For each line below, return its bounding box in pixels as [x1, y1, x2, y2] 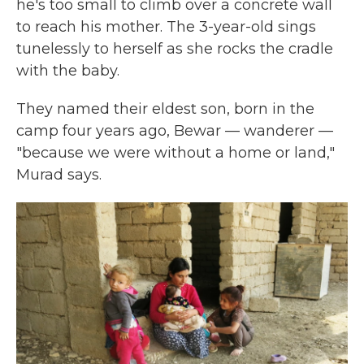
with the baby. [16, 62, 119, 80]
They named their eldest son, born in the [16, 100, 314, 118]
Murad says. [16, 166, 102, 184]
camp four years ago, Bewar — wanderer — [16, 122, 333, 140]
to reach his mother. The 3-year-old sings [16, 18, 316, 36]
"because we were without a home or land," [16, 144, 335, 162]
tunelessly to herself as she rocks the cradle [16, 40, 333, 58]
